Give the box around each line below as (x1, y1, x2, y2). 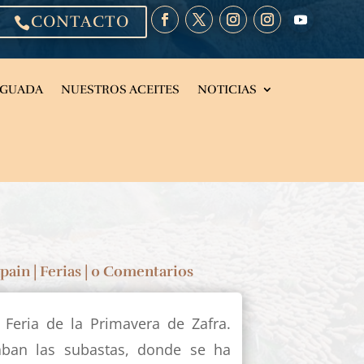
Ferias (39, 262, 81, 280)
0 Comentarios (90, 262, 193, 280)
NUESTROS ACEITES (60, 82, 180, 97)
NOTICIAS (197, 82, 257, 97)
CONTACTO (31, 11, 130, 32)
